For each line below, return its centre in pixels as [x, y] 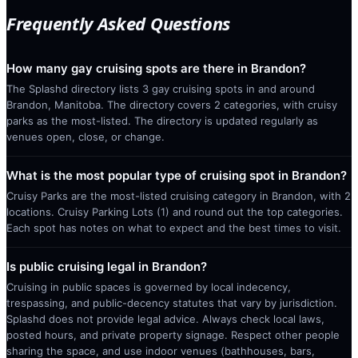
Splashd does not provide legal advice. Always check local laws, [165, 318]
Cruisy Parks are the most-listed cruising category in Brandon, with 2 [179, 195]
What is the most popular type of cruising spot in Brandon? [177, 175]
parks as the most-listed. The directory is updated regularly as [162, 120]
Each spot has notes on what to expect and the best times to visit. [174, 227]
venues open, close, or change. [86, 136]
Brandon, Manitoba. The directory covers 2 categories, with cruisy [172, 104]
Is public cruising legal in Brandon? [107, 266]
